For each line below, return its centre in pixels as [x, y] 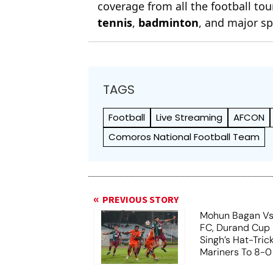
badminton [169, 22]
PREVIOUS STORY [141, 200]
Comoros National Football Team [184, 136]
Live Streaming [190, 117]
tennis [115, 22]
